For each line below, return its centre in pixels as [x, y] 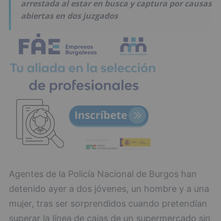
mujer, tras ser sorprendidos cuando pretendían [108, 204]
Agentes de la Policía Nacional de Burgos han [103, 174]
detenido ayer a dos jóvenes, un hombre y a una [109, 189]
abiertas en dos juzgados [69, 16]
